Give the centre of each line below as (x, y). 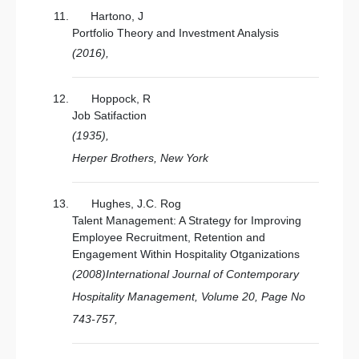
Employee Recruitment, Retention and (169, 237)
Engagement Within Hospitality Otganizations (186, 254)
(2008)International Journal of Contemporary (186, 274)
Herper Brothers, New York (140, 158)
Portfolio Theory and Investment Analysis (175, 33)
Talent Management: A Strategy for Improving (187, 220)
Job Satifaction (109, 115)
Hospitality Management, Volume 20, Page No (189, 296)
